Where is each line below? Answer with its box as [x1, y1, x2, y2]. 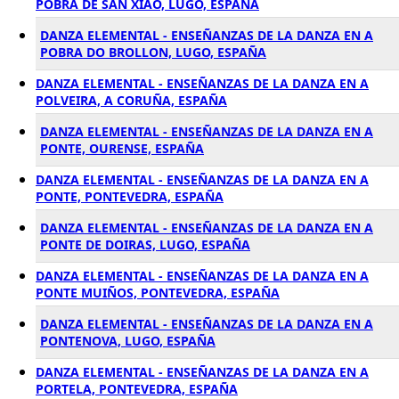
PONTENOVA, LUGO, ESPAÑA [40, 332, 216, 349]
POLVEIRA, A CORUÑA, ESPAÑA [36, 92, 227, 109]
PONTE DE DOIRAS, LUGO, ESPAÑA [40, 236, 250, 253]
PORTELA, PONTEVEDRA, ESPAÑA [36, 380, 238, 397]
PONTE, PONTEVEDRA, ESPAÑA [36, 188, 224, 205]
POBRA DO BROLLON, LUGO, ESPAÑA [40, 44, 266, 61]
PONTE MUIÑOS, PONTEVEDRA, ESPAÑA [36, 284, 280, 301]
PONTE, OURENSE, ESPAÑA [40, 140, 204, 157]
